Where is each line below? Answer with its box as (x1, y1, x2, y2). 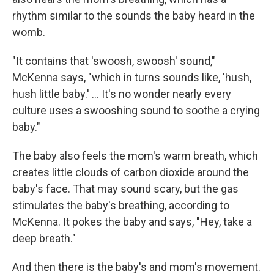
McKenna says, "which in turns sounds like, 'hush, (12, 70, 251, 84)
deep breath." (12, 231, 76, 245)
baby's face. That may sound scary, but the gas (12, 182, 239, 195)
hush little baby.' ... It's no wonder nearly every (12, 87, 231, 100)
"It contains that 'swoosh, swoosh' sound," (12, 54, 215, 67)
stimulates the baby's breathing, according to (12, 198, 229, 212)
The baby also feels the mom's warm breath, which (12, 149, 258, 162)
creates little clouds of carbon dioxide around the (12, 165, 249, 179)
